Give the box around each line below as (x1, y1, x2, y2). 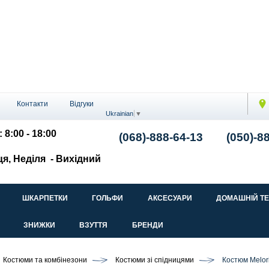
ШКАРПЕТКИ (22, 194, 68, 203)
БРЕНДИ (131, 221, 163, 230)
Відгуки (70, 100, 94, 108)
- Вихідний (47, 153, 101, 164)
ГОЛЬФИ (92, 194, 124, 203)
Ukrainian (106, 109, 134, 117)
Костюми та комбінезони (3, 256, 87, 265)
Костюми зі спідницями (115, 256, 194, 265)
